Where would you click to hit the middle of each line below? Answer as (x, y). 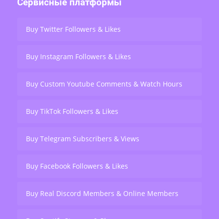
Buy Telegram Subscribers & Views (83, 139)
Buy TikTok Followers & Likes (72, 111)
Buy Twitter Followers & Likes (73, 29)
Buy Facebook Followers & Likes (77, 166)
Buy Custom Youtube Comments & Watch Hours (104, 84)
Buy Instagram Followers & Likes (78, 57)
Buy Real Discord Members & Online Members (102, 194)
